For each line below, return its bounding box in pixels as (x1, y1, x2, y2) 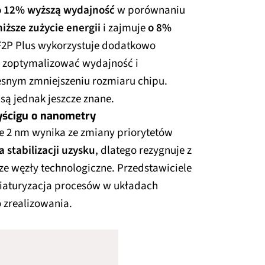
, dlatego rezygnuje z (95, 142, 192, 159)
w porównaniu (115, 2, 185, 18)
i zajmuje (101, 20, 148, 36)
